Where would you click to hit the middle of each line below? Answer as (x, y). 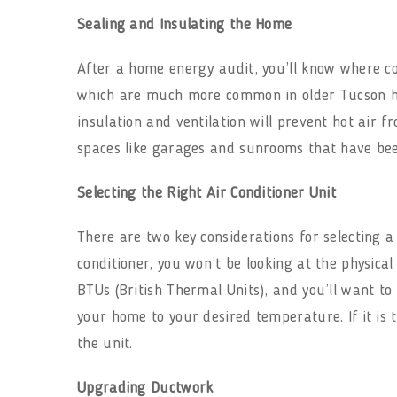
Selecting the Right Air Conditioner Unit (209, 194)
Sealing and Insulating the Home (187, 25)
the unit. (107, 344)
